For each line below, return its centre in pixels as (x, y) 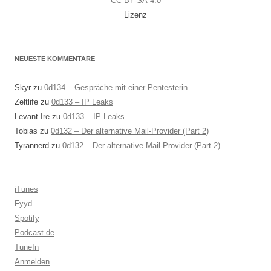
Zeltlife (26, 102)
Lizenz (135, 15)
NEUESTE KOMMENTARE (55, 58)
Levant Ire (32, 116)
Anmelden (32, 261)
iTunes (26, 189)
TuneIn (27, 247)
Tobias (26, 131)
